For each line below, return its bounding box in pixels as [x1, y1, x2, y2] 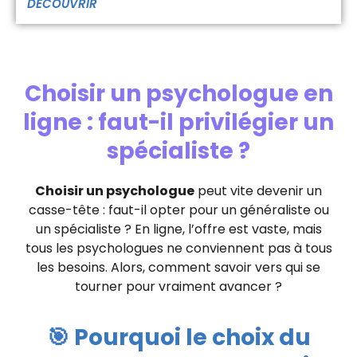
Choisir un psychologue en [24, 78, 333, 110]
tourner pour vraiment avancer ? [75, 277, 282, 296]
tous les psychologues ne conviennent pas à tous [25, 239, 332, 258]
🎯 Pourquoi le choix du [46, 322, 311, 354]
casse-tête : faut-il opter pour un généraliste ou [28, 201, 329, 220]
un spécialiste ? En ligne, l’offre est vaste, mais [35, 220, 322, 239]
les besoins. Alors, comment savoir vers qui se [37, 258, 320, 277]
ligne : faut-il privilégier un [23, 107, 334, 139]
